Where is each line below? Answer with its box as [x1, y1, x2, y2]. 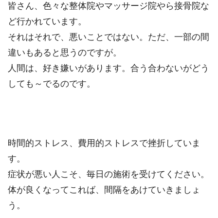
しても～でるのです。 [8, 79, 95, 89]
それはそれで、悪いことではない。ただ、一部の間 [8, 32, 209, 42]
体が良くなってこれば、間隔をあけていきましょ [8, 184, 200, 195]
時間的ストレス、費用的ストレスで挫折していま [8, 138, 200, 148]
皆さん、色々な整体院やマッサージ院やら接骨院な [8, 1, 209, 11]
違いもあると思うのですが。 [8, 48, 122, 58]
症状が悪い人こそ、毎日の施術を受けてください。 [8, 169, 209, 179]
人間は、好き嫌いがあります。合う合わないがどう [8, 63, 209, 73]
